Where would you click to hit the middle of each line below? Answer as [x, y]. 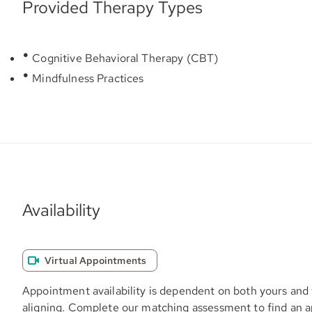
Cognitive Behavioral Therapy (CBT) [124, 58]
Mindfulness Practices [87, 78]
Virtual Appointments [95, 260]
